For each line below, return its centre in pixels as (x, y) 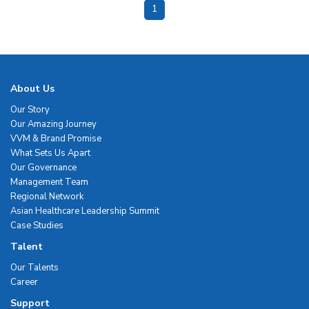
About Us (32, 89)
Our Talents (34, 268)
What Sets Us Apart (50, 153)
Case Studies (37, 226)
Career (24, 282)
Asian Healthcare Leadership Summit (85, 211)
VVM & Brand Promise (56, 139)
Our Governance (43, 168)
